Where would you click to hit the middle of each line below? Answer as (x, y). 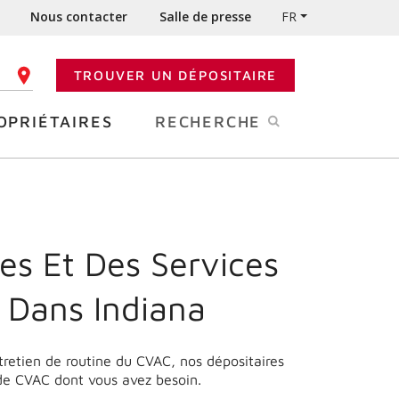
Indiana (150, 308)
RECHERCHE (211, 122)
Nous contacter (79, 16)
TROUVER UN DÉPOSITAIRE (175, 75)
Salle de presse (206, 16)
